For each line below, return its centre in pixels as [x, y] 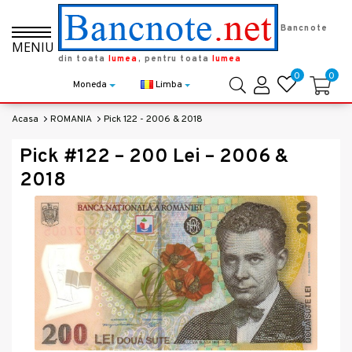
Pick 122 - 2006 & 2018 [153, 119]
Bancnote [304, 28]
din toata [83, 59]
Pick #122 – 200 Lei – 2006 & [26, 157]
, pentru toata [175, 59]
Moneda [90, 85]
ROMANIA [71, 119]
